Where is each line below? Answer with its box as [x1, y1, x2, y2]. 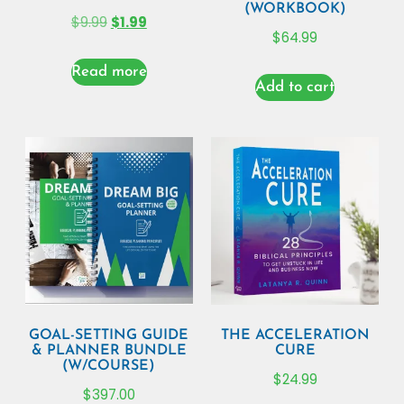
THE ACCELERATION [220, 327, 370, 343]
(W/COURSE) [62, 358, 156, 373]
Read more [70, 63, 147, 79]
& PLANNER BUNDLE [31, 343, 187, 358]
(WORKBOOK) [243, 2, 346, 17]
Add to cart [255, 78, 335, 95]
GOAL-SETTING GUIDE [29, 327, 189, 343]
